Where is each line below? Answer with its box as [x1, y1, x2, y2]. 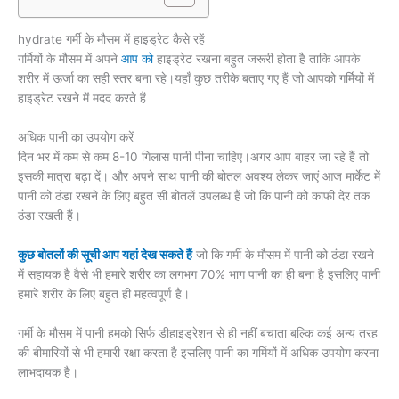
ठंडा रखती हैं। [18, 208, 81, 224]
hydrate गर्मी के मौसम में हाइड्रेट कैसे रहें [18, 32, 205, 47]
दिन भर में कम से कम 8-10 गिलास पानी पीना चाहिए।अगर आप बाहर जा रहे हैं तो [18, 150, 369, 165]
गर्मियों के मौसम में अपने [18, 52, 121, 67]
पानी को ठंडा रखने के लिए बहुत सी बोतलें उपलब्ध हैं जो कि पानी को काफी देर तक [18, 189, 370, 204]
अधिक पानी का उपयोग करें [18, 130, 134, 145]
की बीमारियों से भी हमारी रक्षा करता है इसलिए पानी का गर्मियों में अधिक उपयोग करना [18, 345, 379, 360]
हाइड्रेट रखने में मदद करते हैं [18, 91, 146, 106]
